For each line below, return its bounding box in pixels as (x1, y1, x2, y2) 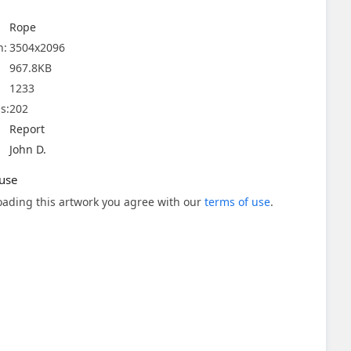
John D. (9, 142, 46, 157)
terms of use (204, 194, 270, 209)
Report (9, 121, 45, 136)
